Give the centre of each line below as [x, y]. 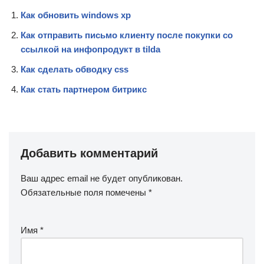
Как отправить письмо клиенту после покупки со [127, 35]
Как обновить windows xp [76, 15]
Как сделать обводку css [75, 69]
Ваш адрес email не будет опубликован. [102, 178]
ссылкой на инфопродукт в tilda [90, 49]
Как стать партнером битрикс [84, 89]
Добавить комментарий [89, 153]
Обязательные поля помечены [85, 192]
